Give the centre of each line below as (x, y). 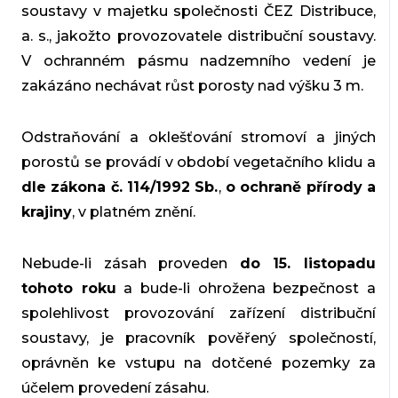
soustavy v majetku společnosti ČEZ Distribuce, (199, 12)
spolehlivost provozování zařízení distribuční (199, 314)
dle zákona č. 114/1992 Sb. (119, 187)
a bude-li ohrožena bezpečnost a (246, 289)
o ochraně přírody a (298, 187)
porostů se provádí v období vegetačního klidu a (199, 163)
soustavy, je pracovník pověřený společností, (199, 338)
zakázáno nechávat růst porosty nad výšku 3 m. (192, 86)
